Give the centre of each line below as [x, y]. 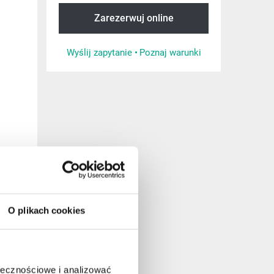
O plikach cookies [46, 210]
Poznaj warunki [170, 53]
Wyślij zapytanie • [102, 53]
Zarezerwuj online [134, 18]
